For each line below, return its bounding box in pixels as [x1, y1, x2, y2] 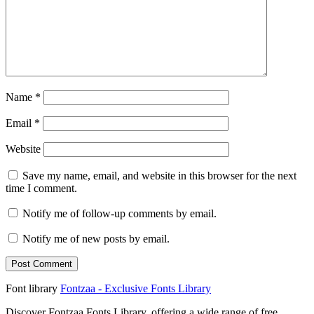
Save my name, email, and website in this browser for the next [22, 170, 296, 182]
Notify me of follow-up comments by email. [22, 207, 217, 220]
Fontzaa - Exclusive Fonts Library [60, 282, 211, 295]
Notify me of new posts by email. [22, 233, 170, 245]
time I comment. [6, 182, 77, 195]
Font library [6, 282, 57, 295]
